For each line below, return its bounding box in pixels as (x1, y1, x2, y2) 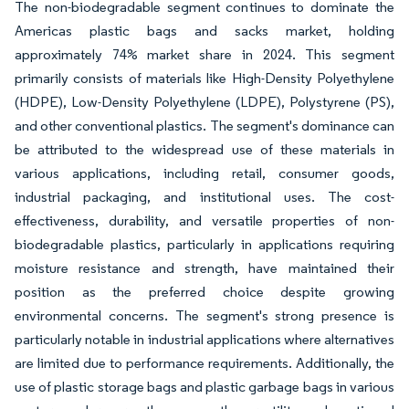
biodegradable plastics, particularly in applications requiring (15, 236, 394, 254)
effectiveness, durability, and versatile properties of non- (15, 212, 394, 230)
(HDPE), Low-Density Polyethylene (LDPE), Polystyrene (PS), (15, 93, 394, 111)
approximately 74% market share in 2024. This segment (15, 46, 394, 64)
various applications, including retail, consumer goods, (15, 164, 394, 183)
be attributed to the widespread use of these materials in (15, 141, 394, 159)
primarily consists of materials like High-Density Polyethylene (15, 69, 394, 88)
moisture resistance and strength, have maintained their (15, 259, 394, 278)
